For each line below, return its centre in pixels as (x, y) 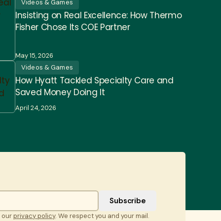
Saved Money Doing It (60, 92)
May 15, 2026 (34, 55)
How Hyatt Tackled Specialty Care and (94, 80)
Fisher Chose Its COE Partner (73, 27)
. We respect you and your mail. (103, 216)
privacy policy (35, 216)
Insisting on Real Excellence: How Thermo (99, 15)
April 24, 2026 (36, 108)
